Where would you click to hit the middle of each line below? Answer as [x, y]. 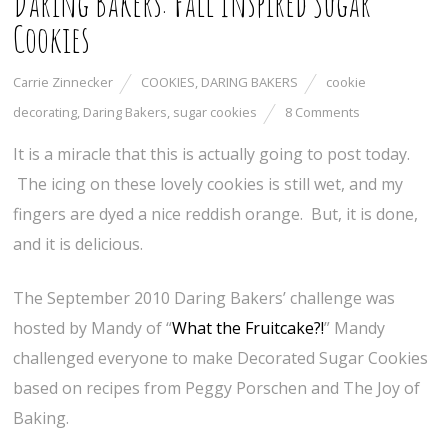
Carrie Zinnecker [63, 82]
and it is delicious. [78, 244]
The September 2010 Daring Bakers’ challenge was [204, 298]
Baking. [41, 418]
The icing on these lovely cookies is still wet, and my [208, 184]
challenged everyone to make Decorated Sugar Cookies [221, 358]
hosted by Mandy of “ [93, 328]
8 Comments [323, 112]
